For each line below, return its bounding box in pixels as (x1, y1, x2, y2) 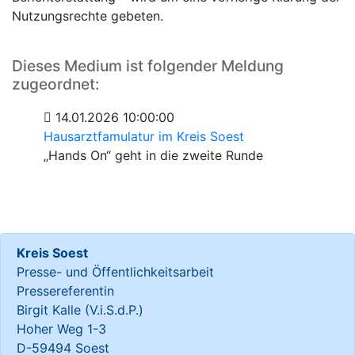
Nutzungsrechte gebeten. (12, 7, 163, 24)
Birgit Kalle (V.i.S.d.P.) (17, 301, 143, 318)
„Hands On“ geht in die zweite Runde (44, 147, 263, 163)
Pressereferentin (17, 282, 114, 299)
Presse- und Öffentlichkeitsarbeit (17, 263, 214, 280)
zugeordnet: (12, 74, 99, 94)
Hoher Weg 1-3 (17, 320, 106, 337)
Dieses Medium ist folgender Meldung (12, 55, 284, 75)
